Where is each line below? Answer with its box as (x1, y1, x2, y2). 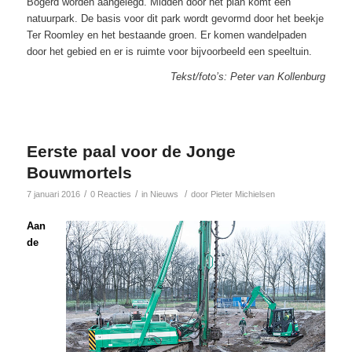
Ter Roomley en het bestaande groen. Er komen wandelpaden (26, 28, 306, 41)
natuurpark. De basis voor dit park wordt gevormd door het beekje (26, 12, 324, 24)
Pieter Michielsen (210, 189, 275, 199)
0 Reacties (90, 189, 131, 199)
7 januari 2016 (26, 189, 80, 199)
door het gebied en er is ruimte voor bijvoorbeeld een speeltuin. (26, 45, 312, 57)
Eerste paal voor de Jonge (26, 141, 236, 160)
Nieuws (149, 189, 178, 199)
